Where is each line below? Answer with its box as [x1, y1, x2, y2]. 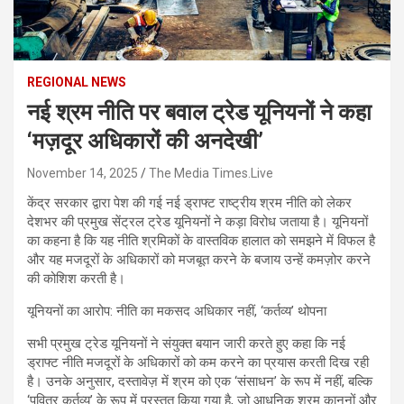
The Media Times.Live [149, 165, 273, 180]
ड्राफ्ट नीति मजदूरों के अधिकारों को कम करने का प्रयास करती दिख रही [27, 353, 369, 371]
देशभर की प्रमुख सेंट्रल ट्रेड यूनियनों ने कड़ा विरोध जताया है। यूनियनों [27, 213, 368, 230]
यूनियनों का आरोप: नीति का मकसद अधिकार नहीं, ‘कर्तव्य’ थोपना [27, 302, 326, 319]
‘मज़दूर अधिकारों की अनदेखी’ [27, 127, 263, 154]
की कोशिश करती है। [27, 270, 125, 287]
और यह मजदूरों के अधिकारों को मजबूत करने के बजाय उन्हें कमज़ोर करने [27, 251, 371, 268]
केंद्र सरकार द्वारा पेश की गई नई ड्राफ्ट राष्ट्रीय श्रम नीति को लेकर [27, 194, 352, 211]
